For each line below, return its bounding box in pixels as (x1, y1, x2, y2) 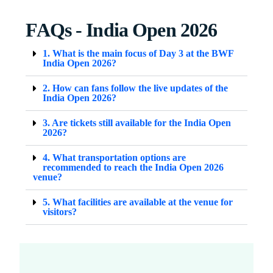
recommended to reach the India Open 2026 (43, 161, 224, 172)
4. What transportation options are (43, 152, 186, 163)
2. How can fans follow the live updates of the (43, 82, 229, 93)
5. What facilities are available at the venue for (43, 196, 233, 207)
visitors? (43, 206, 77, 217)
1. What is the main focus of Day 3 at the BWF (43, 48, 234, 58)
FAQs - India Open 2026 (26, 18, 218, 41)
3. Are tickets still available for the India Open (43, 117, 232, 128)
